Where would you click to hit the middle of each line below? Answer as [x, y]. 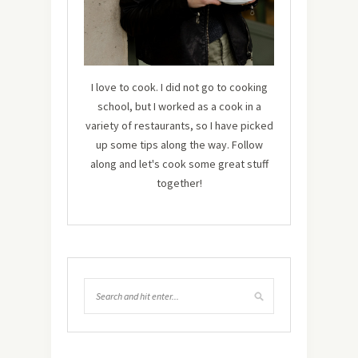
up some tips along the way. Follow [179, 145]
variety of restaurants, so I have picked [179, 126]
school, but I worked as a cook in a [179, 107]
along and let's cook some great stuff [179, 164]
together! [179, 183]
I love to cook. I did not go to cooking [179, 88]
